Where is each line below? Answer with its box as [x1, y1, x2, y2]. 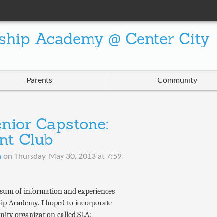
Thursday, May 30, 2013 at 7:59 [14, 153, 122, 161]
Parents [26, 77, 52, 85]
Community [157, 77, 198, 85]
